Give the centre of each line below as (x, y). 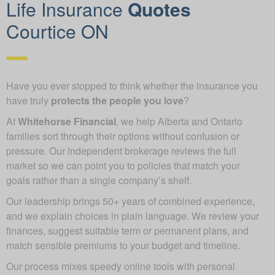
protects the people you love (117, 100)
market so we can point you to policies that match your (123, 165)
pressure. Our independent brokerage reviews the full (121, 151)
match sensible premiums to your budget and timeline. (123, 245)
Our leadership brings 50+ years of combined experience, (130, 201)
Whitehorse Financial (67, 121)
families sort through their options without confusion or (123, 136)
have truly (29, 100)
